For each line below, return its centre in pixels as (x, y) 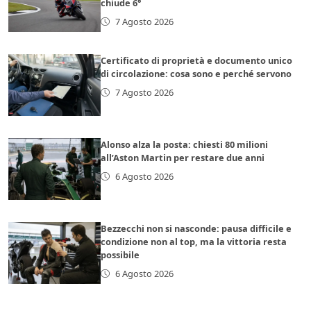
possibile (120, 254)
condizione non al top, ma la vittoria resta (194, 241)
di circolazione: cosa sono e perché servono (196, 73)
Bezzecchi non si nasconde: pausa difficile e (196, 228)
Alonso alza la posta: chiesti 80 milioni (185, 144)
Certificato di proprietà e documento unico (197, 60)
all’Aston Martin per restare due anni (183, 157)
